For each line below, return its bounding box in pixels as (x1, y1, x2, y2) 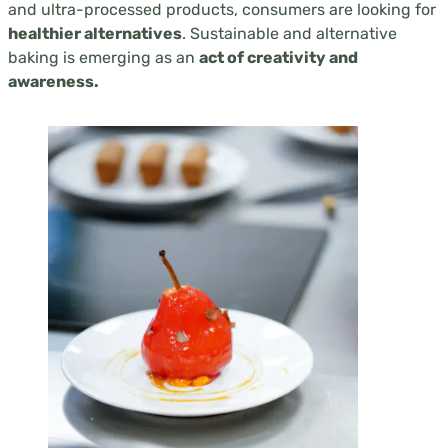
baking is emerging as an (8, 47, 199, 67)
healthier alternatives (8, 23, 182, 43)
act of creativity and (199, 47, 358, 67)
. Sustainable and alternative (182, 23, 397, 43)
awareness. (8, 71, 99, 91)
